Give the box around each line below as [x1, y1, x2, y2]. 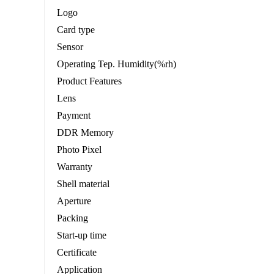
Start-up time [57, 230, 106, 241]
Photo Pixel [57, 144, 102, 155]
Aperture [57, 196, 91, 207]
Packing [57, 213, 88, 224]
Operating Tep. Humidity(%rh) [57, 59, 176, 70]
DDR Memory [57, 127, 114, 138]
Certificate [57, 247, 97, 258]
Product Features [57, 76, 122, 87]
